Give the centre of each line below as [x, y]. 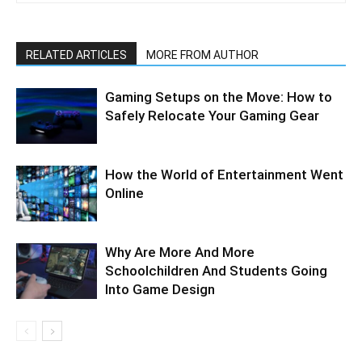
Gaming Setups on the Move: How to [219, 97]
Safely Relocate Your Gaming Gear [214, 116]
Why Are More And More [180, 253]
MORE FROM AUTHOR [202, 55]
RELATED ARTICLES [76, 55]
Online [124, 194]
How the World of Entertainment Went [224, 175]
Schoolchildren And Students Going [216, 271]
